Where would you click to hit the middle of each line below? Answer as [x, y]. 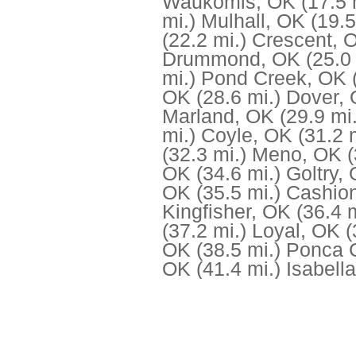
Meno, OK [297, 155]
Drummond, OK [231, 59]
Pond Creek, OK [274, 78]
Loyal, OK [296, 231]
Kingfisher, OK [226, 212]
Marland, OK [218, 116]
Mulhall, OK [253, 21]
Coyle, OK [247, 135]
